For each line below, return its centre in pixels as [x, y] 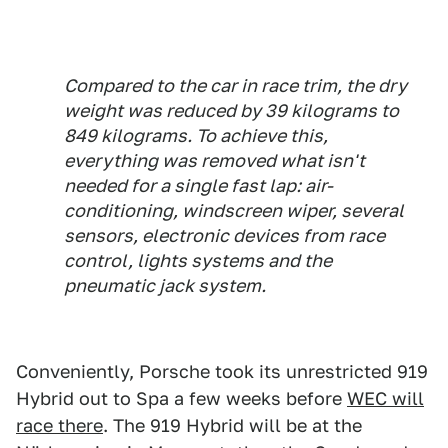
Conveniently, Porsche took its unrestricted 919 [222, 371]
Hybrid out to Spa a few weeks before [181, 398]
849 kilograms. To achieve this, [196, 135]
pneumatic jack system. [165, 285]
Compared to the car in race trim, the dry [235, 85]
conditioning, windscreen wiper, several [234, 210]
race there [59, 425]
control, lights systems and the [198, 260]
